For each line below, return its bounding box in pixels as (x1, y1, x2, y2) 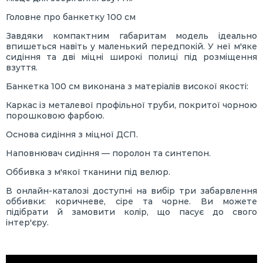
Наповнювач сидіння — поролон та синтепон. (6, 148, 211, 159)
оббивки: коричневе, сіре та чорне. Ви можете (6, 196, 257, 207)
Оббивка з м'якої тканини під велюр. (6, 167, 170, 178)
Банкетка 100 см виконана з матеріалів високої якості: (6, 81, 248, 92)
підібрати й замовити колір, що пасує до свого (6, 207, 257, 218)
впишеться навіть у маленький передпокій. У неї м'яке (6, 41, 257, 52)
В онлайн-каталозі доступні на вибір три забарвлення (6, 186, 257, 197)
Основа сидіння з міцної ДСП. (6, 129, 138, 140)
